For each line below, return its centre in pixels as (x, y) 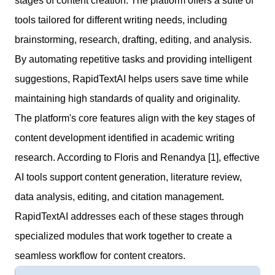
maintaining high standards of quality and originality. (127, 98)
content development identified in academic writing (125, 137)
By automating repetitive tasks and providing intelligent (133, 59)
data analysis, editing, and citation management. (119, 196)
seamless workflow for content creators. (100, 255)
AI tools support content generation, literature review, (128, 177)
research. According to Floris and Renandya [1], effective (137, 157)
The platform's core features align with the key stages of (135, 118)
